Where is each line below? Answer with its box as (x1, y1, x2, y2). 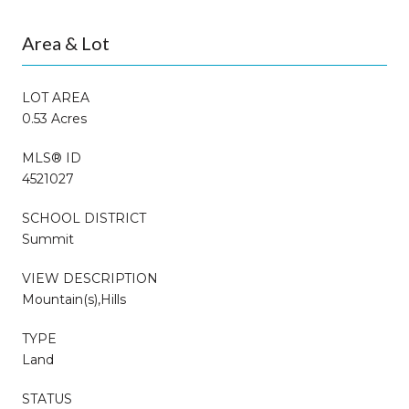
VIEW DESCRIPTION (22, 269, 158, 287)
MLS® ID (22, 149, 81, 166)
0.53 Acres (22, 110, 87, 127)
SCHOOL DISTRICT (22, 209, 146, 226)
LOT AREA (22, 89, 89, 106)
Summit (22, 230, 74, 247)
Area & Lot (22, 31, 110, 54)
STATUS (22, 390, 72, 407)
